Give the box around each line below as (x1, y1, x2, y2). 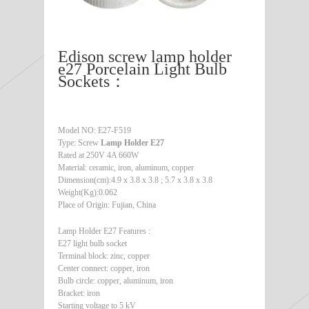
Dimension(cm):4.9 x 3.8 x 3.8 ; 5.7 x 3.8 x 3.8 (58, 175, 212, 185)
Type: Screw (58, 137, 101, 148)
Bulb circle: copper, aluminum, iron (58, 275, 173, 286)
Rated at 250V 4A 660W (58, 150, 139, 160)
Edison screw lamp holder (58, 47, 232, 66)
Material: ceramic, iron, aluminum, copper (58, 162, 194, 172)
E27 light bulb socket (58, 238, 127, 248)
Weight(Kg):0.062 (58, 187, 117, 197)
